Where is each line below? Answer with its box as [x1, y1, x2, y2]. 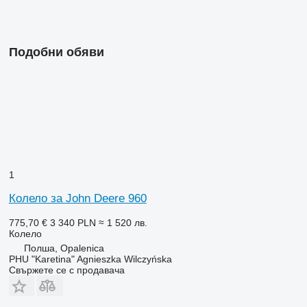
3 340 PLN [49, 217, 96, 229]
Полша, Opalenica [23, 243, 104, 254]
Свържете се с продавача [8, 265, 125, 276]
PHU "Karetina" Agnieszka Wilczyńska [8, 254, 172, 265]
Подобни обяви [8, 45, 104, 60]
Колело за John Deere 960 [8, 192, 147, 206]
